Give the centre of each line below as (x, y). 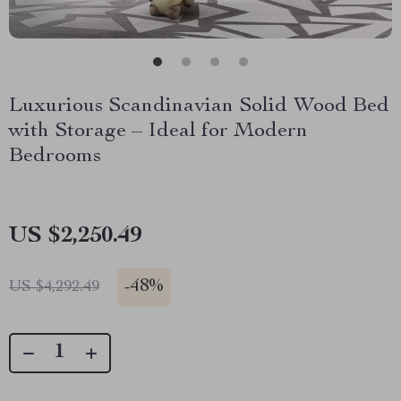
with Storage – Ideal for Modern (158, 132)
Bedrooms (55, 157)
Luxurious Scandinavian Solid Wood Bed (199, 107)
